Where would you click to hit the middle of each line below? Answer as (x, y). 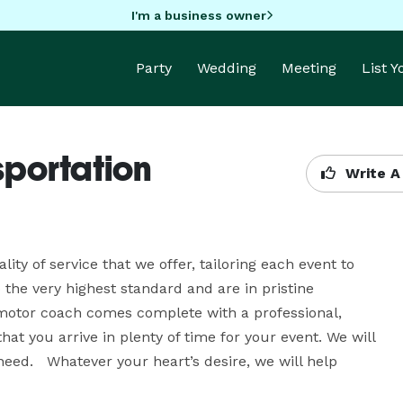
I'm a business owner (198, 15)
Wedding (227, 68)
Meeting (309, 68)
